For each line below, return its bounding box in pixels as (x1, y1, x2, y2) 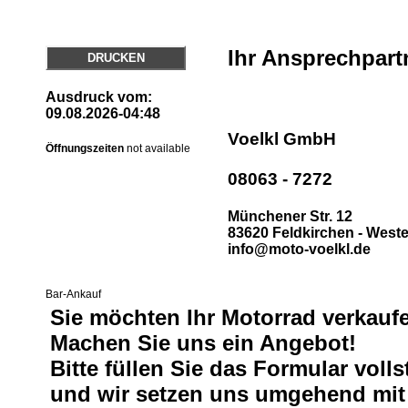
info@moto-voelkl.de (228, 241, 371, 258)
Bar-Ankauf (46, 288, 101, 301)
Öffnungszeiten (46, 141, 124, 155)
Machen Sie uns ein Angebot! (50, 331, 356, 355)
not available (127, 141, 190, 155)
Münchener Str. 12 (228, 209, 352, 225)
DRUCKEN (87, 51, 145, 65)
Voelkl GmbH (228, 128, 336, 148)
